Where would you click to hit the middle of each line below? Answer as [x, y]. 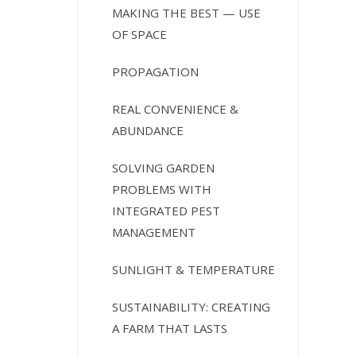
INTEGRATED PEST [166, 210]
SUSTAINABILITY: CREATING [192, 306]
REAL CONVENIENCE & [176, 108]
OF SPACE [140, 34]
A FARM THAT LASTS [170, 328]
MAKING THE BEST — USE [187, 12]
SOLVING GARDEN [164, 167]
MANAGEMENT [154, 232]
